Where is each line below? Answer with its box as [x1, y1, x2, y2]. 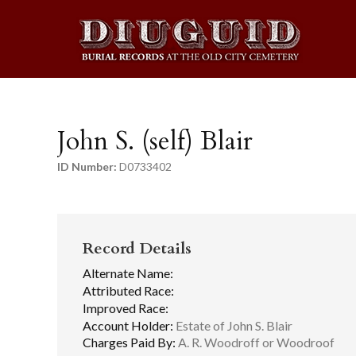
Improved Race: [83, 300, 168, 315]
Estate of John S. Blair [173, 317, 292, 333]
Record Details [83, 238, 192, 260]
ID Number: [57, 160, 117, 174]
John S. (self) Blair [57, 124, 253, 159]
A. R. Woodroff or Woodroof [176, 335, 335, 350]
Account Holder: [83, 317, 173, 333]
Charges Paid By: [83, 335, 176, 350]
